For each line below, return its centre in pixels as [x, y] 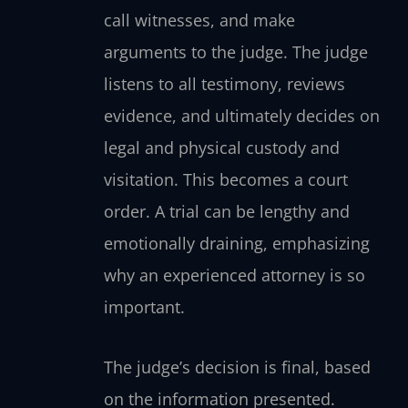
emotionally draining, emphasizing [236, 243]
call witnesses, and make [199, 20]
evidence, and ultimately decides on [241, 115]
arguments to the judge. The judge [235, 51]
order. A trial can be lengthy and [226, 211]
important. [144, 306]
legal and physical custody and [221, 147]
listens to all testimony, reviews [224, 83]
